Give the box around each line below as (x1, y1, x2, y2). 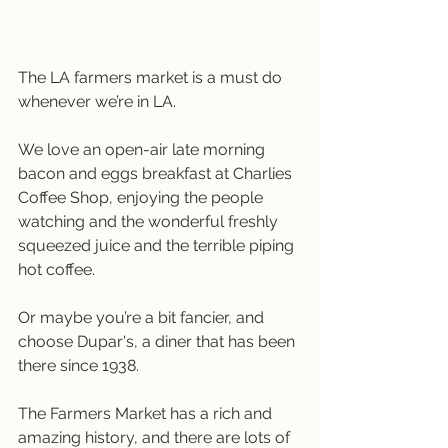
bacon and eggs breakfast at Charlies (18, 164, 296, 183)
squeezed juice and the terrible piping (18, 236, 298, 255)
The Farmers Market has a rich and (18, 404, 276, 423)
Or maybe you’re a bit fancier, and (18, 308, 268, 327)
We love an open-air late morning (18, 140, 269, 159)
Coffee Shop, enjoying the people (18, 188, 267, 207)
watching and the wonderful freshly (18, 212, 282, 231)
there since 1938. (18, 356, 139, 375)
